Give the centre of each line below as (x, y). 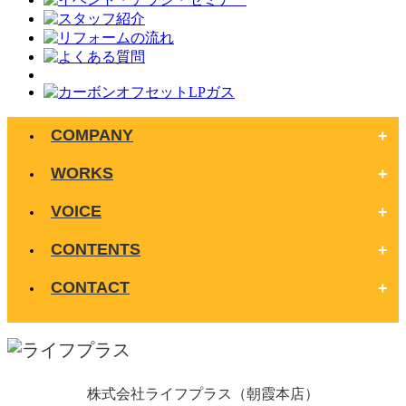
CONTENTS (96, 249)
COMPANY (92, 135)
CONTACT (90, 287)
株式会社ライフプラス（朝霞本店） (203, 393)
